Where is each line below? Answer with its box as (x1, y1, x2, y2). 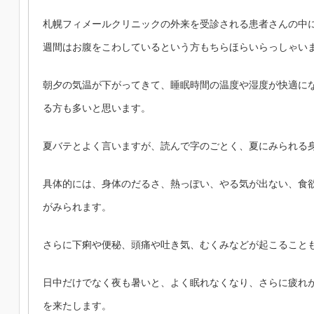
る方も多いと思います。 (43, 102, 151, 114)
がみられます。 (43, 201, 111, 212)
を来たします (43, 300, 102, 311)
